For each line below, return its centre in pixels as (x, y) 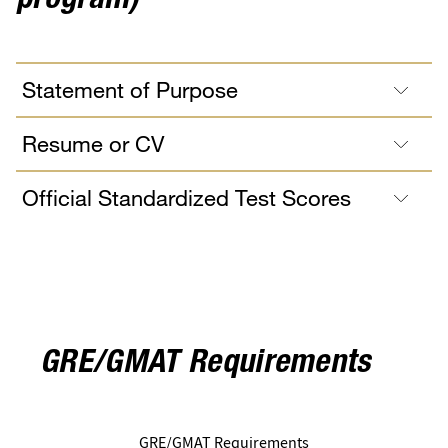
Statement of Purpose (130, 89)
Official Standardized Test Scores (186, 197)
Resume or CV (93, 143)
